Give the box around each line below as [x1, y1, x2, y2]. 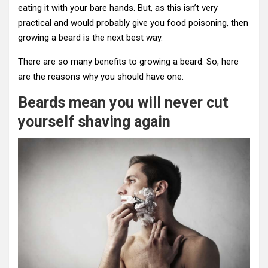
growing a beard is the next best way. [18, 32, 163, 44]
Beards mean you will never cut [18, 94, 229, 112]
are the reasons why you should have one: [18, 71, 184, 83]
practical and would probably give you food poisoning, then [18, 17, 248, 29]
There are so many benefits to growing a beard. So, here [18, 56, 239, 68]
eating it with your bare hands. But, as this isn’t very [18, 2, 218, 14]
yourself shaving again [18, 113, 170, 131]
